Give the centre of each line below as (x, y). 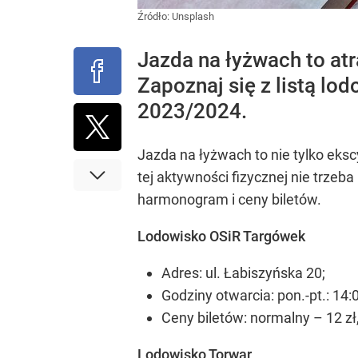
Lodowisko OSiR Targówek (221, 236)
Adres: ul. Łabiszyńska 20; (243, 273)
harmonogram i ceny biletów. (229, 199)
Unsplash (193, 16)
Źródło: (155, 16)
